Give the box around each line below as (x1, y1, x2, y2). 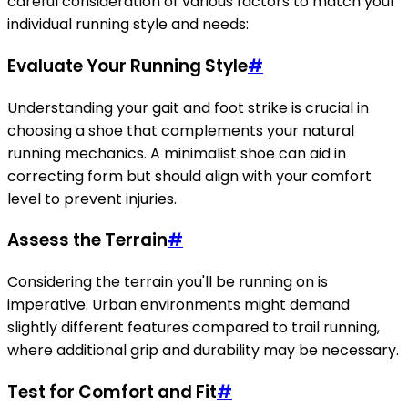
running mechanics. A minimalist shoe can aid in (7, 142, 346, 164)
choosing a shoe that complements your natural (7, 119, 354, 141)
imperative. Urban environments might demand (7, 294, 350, 316)
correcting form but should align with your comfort (7, 165, 372, 187)
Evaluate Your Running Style (7, 53, 248, 78)
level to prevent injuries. (7, 188, 177, 209)
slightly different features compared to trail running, (7, 317, 380, 339)
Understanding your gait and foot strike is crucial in (7, 97, 369, 118)
